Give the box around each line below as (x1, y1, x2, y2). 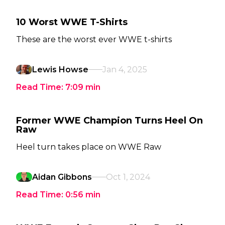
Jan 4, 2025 (102, 65, 147, 74)
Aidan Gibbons (32, 172, 92, 182)
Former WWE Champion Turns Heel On (16, 115, 203, 126)
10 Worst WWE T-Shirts (16, 17, 128, 28)
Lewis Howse (32, 65, 88, 74)
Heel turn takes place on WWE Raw (16, 142, 161, 152)
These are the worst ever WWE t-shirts (16, 35, 172, 44)
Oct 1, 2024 (106, 172, 150, 182)
